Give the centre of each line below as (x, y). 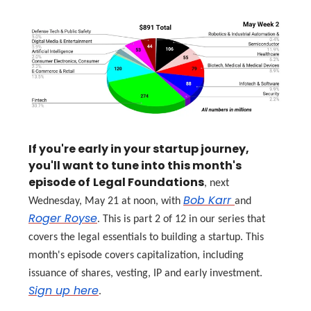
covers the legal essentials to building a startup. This (146, 237)
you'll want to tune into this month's (135, 165)
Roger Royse (63, 218)
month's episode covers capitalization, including (136, 255)
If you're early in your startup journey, (139, 149)
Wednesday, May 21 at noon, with (106, 201)
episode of (59, 182)
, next (217, 183)
